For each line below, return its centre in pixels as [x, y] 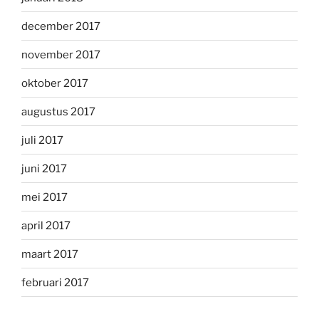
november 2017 [61, 54]
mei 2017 [45, 197]
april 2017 [46, 225]
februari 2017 [55, 282]
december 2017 [61, 26]
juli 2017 [42, 140]
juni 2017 [44, 168]
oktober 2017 [55, 83]
